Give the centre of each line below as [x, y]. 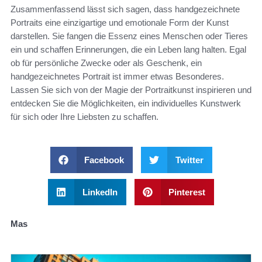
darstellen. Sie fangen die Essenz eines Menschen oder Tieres [129, 36]
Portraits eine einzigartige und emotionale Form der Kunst [120, 22]
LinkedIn [100, 192]
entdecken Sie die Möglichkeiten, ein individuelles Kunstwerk [126, 103]
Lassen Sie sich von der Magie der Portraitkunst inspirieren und [131, 89]
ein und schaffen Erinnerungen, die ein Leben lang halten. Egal [128, 49]
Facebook [104, 160]
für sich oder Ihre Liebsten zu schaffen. [85, 116]
